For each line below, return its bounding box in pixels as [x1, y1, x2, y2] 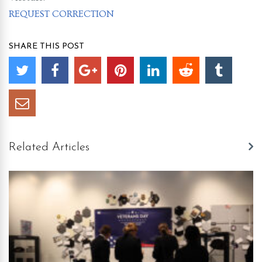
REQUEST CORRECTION [9, 9, 114, 20]
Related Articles [9, 142, 89, 154]
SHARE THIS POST [9, 42, 84, 51]
